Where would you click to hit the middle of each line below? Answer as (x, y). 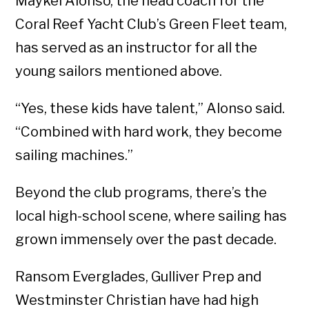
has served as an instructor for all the (137, 48)
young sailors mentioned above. (119, 71)
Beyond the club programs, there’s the (141, 193)
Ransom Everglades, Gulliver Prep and (139, 277)
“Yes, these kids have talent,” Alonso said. (150, 109)
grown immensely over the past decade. (146, 240)
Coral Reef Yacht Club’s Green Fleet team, (151, 24)
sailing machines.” (74, 156)
